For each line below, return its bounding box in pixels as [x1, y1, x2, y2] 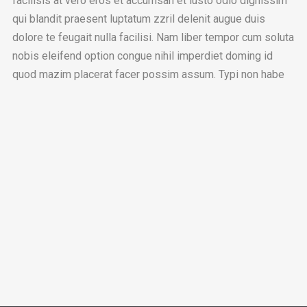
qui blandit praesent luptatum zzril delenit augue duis [12, 12, 265, 25]
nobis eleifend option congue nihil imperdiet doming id [12, 49, 273, 62]
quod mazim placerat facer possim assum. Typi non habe [12, 67, 284, 81]
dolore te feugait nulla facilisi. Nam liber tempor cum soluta [12, 30, 294, 44]
